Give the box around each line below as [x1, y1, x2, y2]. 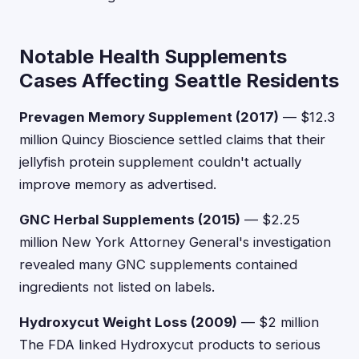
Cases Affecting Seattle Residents [19, 69, 339, 92]
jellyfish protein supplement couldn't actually [19, 154, 301, 170]
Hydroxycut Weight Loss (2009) [19, 314, 237, 330]
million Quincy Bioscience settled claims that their [19, 131, 325, 147]
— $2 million [237, 314, 319, 330]
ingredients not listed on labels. [19, 279, 215, 295]
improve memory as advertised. [19, 176, 216, 192]
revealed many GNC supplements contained [19, 256, 297, 272]
